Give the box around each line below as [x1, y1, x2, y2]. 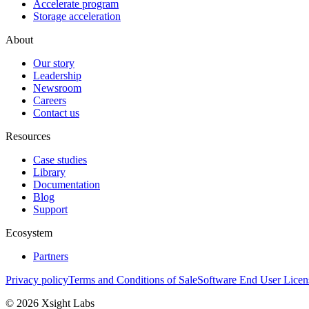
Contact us [33, 106, 79, 119]
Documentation [33, 178, 100, 190]
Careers [33, 94, 66, 106]
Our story [33, 57, 74, 69]
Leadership [33, 69, 81, 81]
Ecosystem [6, 226, 52, 239]
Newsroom [33, 81, 81, 94]
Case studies [33, 153, 87, 166]
